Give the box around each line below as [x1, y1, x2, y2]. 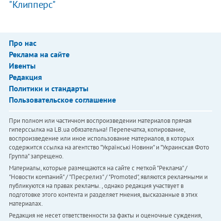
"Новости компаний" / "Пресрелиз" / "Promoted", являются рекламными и [8, 173, 208, 182]
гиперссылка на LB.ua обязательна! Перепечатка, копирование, [8, 125, 185, 134]
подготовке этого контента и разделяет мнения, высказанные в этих [8, 190, 198, 199]
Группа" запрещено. [8, 152, 64, 161]
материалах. [8, 199, 43, 208]
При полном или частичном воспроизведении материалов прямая [8, 116, 191, 125]
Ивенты [8, 61, 36, 71]
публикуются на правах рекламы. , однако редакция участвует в [8, 182, 184, 190]
